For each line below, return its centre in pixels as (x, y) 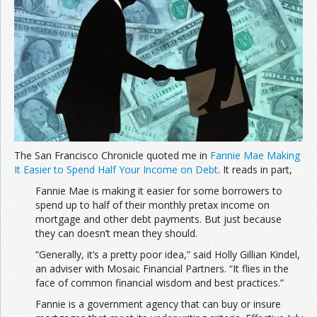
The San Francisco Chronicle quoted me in (112, 156)
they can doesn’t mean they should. (116, 234)
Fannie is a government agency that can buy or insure (158, 304)
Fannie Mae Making (255, 156)
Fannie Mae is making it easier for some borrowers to (159, 191)
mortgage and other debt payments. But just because (158, 219)
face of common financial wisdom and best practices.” (160, 283)
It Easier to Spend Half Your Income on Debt (116, 170)
